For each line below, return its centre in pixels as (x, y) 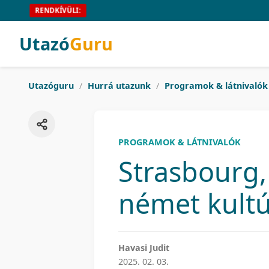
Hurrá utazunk (119, 86)
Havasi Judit (144, 248)
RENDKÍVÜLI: (58, 11)
